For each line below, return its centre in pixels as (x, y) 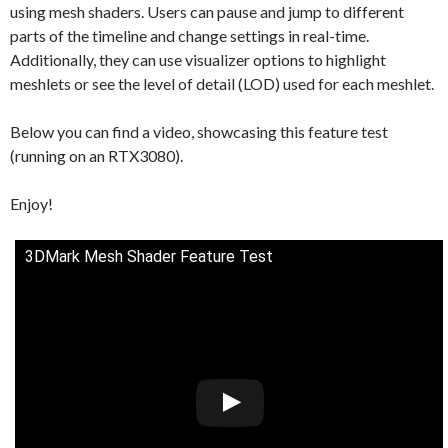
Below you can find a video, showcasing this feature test (199, 131)
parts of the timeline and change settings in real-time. (189, 35)
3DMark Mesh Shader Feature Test (149, 256)
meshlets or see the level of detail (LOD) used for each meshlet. (222, 83)
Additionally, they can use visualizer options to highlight (198, 59)
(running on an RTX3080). (96, 155)
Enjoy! (31, 203)
